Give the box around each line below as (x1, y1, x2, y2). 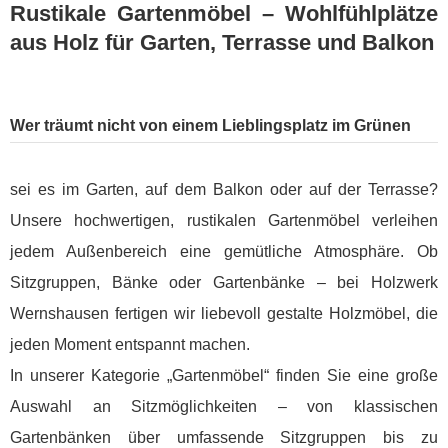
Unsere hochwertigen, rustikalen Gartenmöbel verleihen (10, 212, 438, 230)
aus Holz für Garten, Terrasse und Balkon (10, 30, 434, 56)
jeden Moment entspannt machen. (10, 336, 250, 354)
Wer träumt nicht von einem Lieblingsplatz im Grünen (10, 117, 411, 135)
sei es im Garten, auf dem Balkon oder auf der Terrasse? (10, 181, 438, 199)
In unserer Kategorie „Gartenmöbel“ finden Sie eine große (10, 367, 438, 385)
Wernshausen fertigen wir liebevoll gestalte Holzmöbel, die (10, 305, 438, 323)
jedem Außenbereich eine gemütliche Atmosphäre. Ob (10, 243, 438, 261)
